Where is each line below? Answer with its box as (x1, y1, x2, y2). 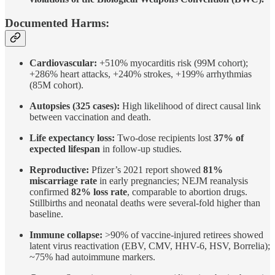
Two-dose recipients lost (115, 133, 214, 144)
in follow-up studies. (100, 144, 182, 155)
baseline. (29, 209, 63, 220)
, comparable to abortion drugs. (127, 187, 247, 198)
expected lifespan (29, 144, 100, 155)
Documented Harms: (5, 16, 109, 29)
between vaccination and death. (29, 112, 151, 123)
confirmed (29, 187, 71, 198)
